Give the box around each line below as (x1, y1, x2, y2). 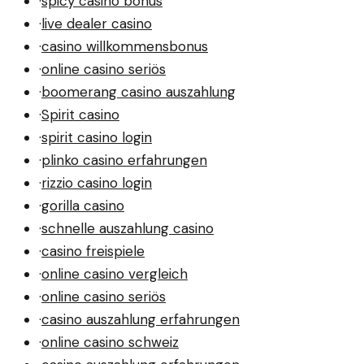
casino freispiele (41, 242, 145, 261)
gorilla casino (41, 197, 124, 215)
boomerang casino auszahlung (41, 83, 236, 102)
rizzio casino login (41, 174, 152, 193)
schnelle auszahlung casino (41, 219, 214, 238)
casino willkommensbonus (41, 37, 208, 56)
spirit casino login (41, 128, 152, 147)
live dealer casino (41, 15, 152, 33)
